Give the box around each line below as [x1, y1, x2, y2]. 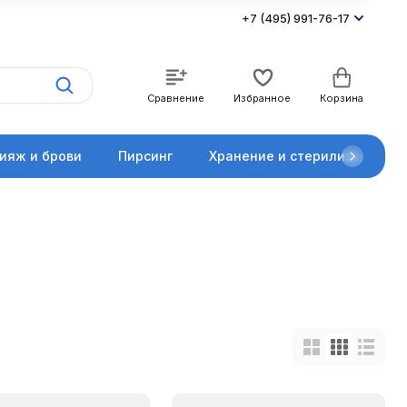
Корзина [320, 92, 363, 104]
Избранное [233, 92, 291, 104]
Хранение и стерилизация [209, 148, 384, 164]
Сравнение [147, 92, 204, 104]
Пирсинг [118, 148, 173, 164]
